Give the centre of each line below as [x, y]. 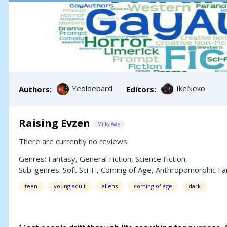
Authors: [36, 89]
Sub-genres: [41, 170]
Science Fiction [160, 159]
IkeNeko [191, 88]
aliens [110, 186]
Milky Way [109, 124]
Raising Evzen [54, 123]
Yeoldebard [92, 88]
